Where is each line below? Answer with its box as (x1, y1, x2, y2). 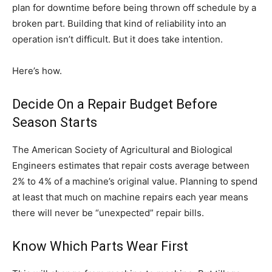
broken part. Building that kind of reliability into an (12, 17, 226, 29)
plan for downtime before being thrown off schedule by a (12, 1, 256, 13)
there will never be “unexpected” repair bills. (12, 206, 204, 219)
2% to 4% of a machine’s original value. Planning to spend (12, 175, 257, 187)
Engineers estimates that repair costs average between (12, 159, 250, 171)
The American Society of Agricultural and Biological (12, 143, 233, 155)
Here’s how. (12, 64, 62, 76)
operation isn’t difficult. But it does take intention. (12, 33, 223, 45)
